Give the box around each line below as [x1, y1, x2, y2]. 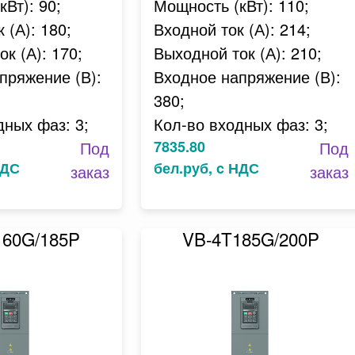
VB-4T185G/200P [182, 226, 320, 251]
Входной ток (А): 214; [153, 17, 311, 40]
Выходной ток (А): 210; [153, 41, 322, 64]
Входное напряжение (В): [153, 65, 341, 88]
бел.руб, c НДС [153, 158, 259, 178]
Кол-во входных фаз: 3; [153, 113, 328, 136]
